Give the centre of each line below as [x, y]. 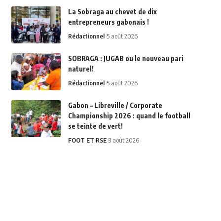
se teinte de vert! [95, 126]
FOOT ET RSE [87, 140]
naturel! [81, 69]
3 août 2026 [124, 140]
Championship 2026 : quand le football [129, 116]
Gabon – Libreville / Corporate [115, 106]
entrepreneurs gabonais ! [108, 22]
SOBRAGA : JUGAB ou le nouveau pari [126, 59]
